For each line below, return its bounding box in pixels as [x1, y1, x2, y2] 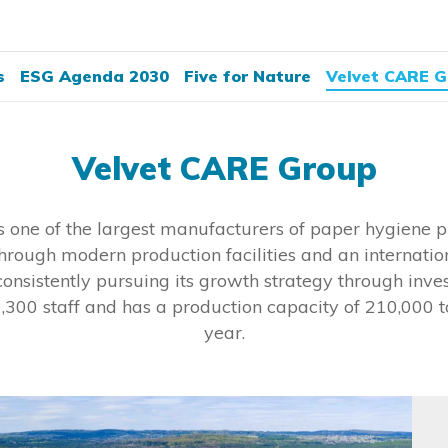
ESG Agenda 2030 [19, 65, 169, 86]
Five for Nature [183, 65, 311, 86]
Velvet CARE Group [71, 148, 377, 188]
